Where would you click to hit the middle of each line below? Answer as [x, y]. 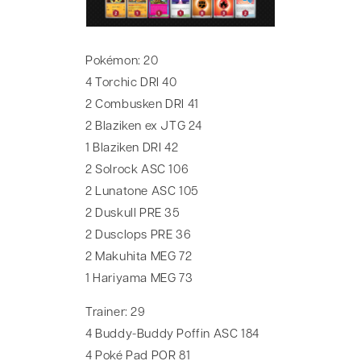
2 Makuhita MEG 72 [139, 258]
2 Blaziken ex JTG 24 [144, 127]
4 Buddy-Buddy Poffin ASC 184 [172, 335]
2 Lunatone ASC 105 [142, 193]
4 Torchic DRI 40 [131, 84]
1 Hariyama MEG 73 [139, 280]
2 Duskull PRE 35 [133, 214]
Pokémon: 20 [122, 62]
